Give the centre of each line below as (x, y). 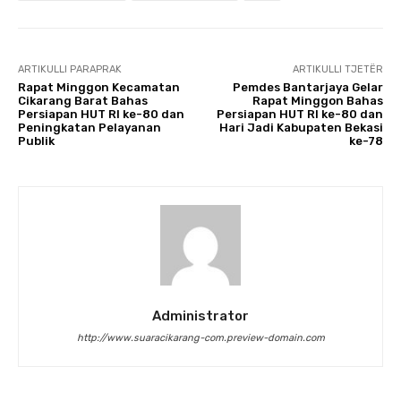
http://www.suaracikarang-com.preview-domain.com (200, 337)
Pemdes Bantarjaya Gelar (307, 87)
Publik (36, 141)
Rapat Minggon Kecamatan (99, 87)
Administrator (200, 316)
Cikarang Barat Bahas (83, 100)
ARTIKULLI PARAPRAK (70, 69)
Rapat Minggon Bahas (317, 100)
